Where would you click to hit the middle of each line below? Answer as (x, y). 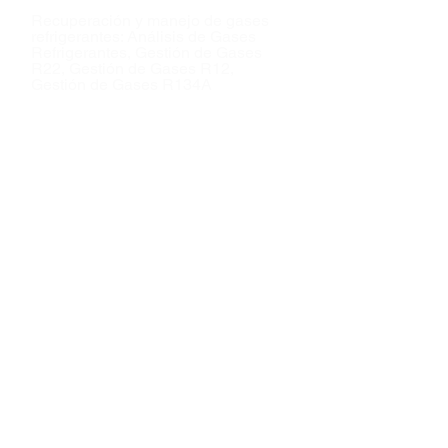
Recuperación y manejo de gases (150, 20)
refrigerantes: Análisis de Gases (143, 36)
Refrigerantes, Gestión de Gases (146, 52)
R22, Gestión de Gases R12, (132, 68)
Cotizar (60, 137)
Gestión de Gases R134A (121, 84)
